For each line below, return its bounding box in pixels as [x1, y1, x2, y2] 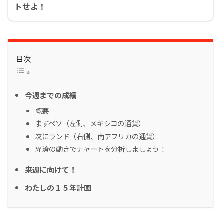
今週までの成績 [25, 89, 76, 101]
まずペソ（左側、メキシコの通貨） [35, 118, 145, 129]
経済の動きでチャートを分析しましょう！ [35, 144, 166, 154]
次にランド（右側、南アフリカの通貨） [35, 131, 159, 142]
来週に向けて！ [25, 164, 76, 175]
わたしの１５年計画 [25, 182, 91, 193]
